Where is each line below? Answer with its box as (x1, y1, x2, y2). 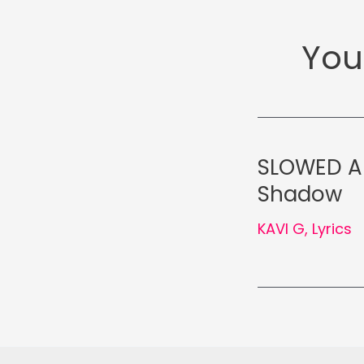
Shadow (258, 180, 342, 209)
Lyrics (312, 219, 352, 239)
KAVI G (258, 219, 305, 239)
